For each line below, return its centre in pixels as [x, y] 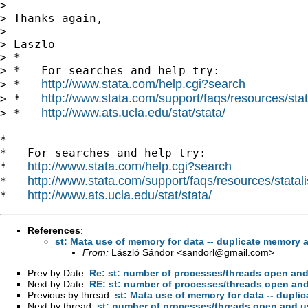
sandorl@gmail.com [225, 252]
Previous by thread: [71, 295]
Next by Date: [58, 284]
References [54, 230]
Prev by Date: [58, 273]
